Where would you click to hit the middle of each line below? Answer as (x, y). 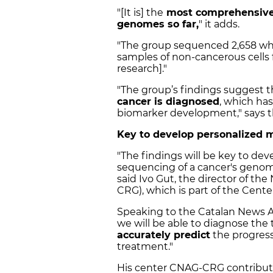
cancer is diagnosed (168, 102)
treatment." (146, 247)
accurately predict (164, 235)
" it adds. (220, 24)
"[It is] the (140, 13)
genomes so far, (158, 24)
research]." (142, 69)
